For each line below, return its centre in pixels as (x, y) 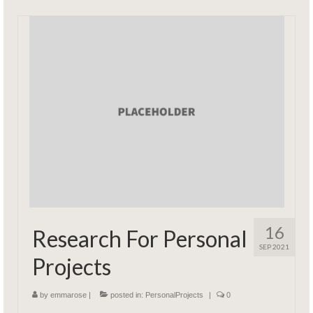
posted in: (127, 295)
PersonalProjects (174, 295)
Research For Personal (140, 239)
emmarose (68, 295)
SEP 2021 (274, 247)
